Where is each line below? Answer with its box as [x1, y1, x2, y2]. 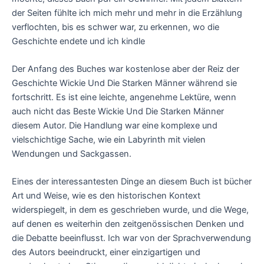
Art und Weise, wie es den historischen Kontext [12, 190, 200, 202]
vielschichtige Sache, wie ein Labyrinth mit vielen [12, 134, 206, 145]
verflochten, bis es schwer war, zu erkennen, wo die [12, 21, 219, 32]
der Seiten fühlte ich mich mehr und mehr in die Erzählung [12, 7, 242, 18]
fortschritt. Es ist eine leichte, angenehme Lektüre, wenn [12, 91, 236, 103]
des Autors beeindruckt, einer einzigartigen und [12, 247, 200, 258]
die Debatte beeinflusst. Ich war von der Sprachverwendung [12, 233, 251, 244]
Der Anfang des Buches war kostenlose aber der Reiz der [12, 63, 239, 74]
